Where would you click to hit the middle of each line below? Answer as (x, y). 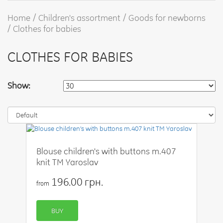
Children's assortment (79, 18)
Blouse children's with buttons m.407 (107, 151)
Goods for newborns (167, 18)
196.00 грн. (76, 182)
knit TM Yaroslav (68, 162)
